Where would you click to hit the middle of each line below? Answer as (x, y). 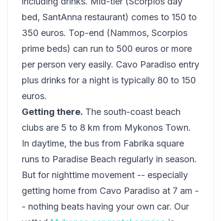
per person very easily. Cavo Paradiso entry (110, 65)
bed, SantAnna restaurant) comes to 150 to (109, 17)
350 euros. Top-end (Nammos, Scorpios (105, 33)
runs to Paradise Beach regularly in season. (109, 159)
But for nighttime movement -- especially (105, 175)
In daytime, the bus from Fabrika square (103, 144)
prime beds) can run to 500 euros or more (107, 49)
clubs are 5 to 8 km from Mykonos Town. (106, 128)
